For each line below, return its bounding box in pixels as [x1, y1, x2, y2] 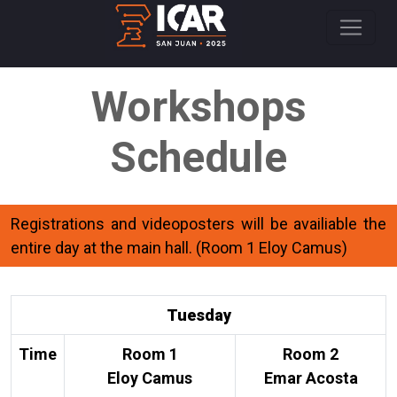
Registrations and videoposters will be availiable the [11, 214, 386, 233]
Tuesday [166, 306, 231, 324]
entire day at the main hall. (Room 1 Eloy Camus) [11, 238, 347, 257]
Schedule [110, 132, 287, 183]
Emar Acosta [263, 369, 358, 387]
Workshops [90, 82, 307, 132]
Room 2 [283, 345, 339, 363]
